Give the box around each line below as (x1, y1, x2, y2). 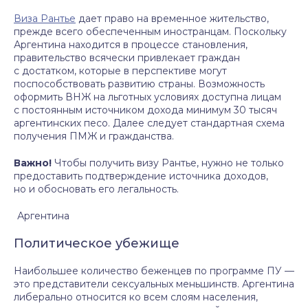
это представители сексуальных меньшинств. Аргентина (14, 278, 294, 290)
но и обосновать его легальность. (14, 183, 179, 195)
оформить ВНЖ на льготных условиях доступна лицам (14, 91, 281, 103)
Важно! (14, 157, 52, 169)
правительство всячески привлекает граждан (14, 52, 240, 64)
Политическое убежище (14, 236, 179, 251)
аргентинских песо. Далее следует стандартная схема (14, 117, 285, 129)
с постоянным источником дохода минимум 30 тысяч (14, 104, 277, 116)
